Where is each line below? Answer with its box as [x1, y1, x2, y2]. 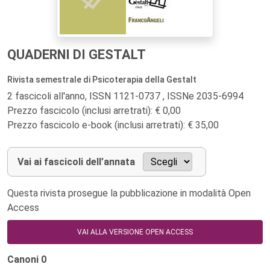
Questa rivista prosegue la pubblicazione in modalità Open [7, 187, 251, 199]
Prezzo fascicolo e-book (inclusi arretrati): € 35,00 [7, 119, 219, 131]
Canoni [7, 254, 41, 265]
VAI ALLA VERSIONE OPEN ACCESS [77, 228, 193, 236]
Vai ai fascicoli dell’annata [17, 156, 135, 168]
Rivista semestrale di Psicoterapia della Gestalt [7, 75, 196, 84]
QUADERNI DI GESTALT [7, 47, 146, 62]
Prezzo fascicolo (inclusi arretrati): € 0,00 [7, 105, 181, 116]
